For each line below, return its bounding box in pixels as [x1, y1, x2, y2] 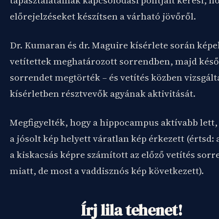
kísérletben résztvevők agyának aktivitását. [10, 87, 196, 100]
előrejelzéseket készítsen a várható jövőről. [10, 10, 196, 22]
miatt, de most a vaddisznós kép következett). [10, 164, 204, 177]
